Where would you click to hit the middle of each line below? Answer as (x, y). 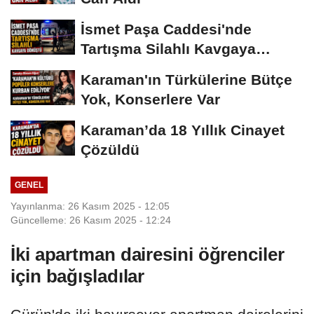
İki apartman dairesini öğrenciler (148, 254)
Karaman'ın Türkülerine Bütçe (186, 80)
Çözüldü (110, 150)
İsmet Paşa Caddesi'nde (166, 29)
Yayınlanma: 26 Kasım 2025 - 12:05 (90, 206)
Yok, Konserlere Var (150, 100)
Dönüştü (111, 69)
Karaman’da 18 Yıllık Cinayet (183, 130)
